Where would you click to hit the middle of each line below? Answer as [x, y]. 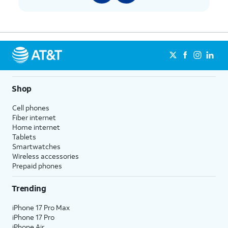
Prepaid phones [37, 166]
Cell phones [31, 108]
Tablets [24, 137]
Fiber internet [34, 117]
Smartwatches [36, 146]
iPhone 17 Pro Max [41, 207]
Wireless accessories [46, 156]
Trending [29, 188]
